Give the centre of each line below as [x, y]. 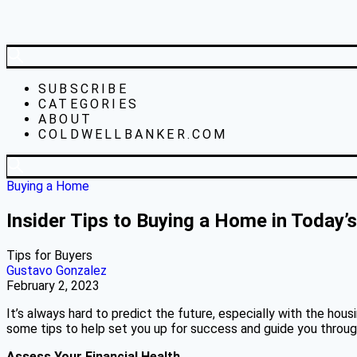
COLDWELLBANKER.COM [133, 134]
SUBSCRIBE [83, 89]
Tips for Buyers [49, 255]
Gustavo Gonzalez [57, 270]
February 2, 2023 [53, 285]
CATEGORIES [88, 104]
